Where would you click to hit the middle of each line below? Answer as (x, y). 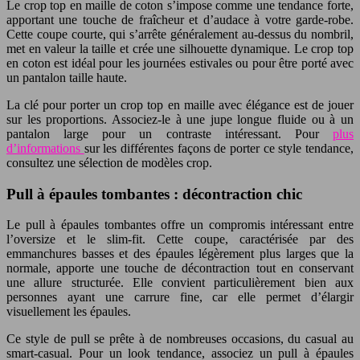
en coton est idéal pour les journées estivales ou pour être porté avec (180, 63)
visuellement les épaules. (69, 312)
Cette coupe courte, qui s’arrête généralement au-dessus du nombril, (180, 34)
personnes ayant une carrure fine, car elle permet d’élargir (180, 297)
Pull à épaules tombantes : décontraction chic (154, 194)
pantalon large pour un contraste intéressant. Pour (170, 133)
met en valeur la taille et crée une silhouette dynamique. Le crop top (180, 48)
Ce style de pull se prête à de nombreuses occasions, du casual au (180, 339)
